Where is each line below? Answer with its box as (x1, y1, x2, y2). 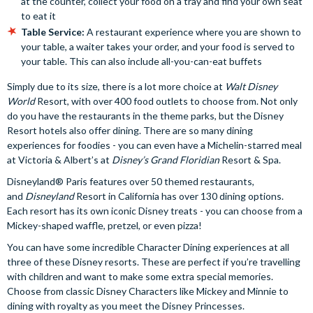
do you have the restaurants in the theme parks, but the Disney (7, 109, 284, 122)
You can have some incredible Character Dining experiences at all (7, 240, 289, 253)
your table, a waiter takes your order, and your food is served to (21, 40, 295, 52)
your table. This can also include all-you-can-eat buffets (21, 54, 262, 67)
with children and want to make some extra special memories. (7, 270, 273, 282)
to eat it (21, 9, 56, 22)
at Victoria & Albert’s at (7, 153, 112, 166)
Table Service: (21, 25, 85, 38)
